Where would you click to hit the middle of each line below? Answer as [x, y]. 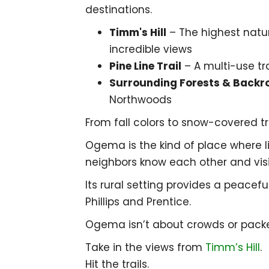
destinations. [119, 10]
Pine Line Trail [145, 66]
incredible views [151, 50]
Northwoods [141, 100]
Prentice [168, 202]
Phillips [102, 202]
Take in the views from [145, 248]
